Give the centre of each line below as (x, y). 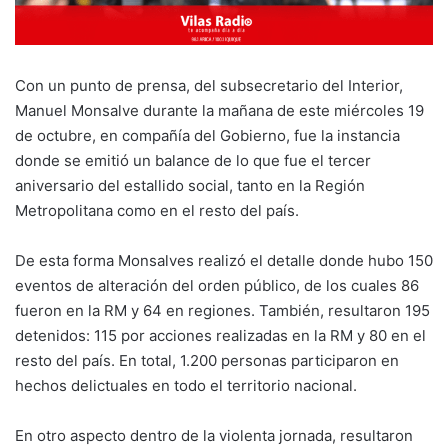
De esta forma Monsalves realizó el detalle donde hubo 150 (224, 261)
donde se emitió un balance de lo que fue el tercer (193, 161)
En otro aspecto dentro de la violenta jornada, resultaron (214, 436)
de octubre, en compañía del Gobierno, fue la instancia (207, 136)
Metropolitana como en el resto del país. (157, 211)
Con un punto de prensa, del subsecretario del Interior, (209, 86)
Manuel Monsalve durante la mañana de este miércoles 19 (219, 111)
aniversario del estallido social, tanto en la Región (190, 186)
